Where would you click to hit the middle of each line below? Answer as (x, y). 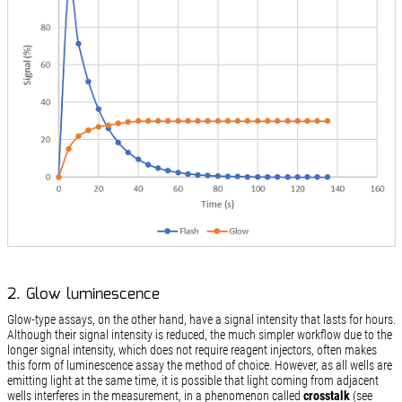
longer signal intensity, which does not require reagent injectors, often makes (192, 350)
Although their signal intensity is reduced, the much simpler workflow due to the (199, 334)
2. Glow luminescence (83, 294)
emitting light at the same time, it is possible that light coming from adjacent (192, 380)
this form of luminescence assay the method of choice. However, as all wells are (199, 365)
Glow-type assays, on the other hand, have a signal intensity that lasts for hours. (201, 319)
